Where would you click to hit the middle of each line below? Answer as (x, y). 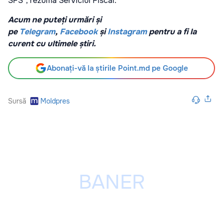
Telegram (37, 32)
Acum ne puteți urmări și (55, 20)
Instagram (127, 32)
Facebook (79, 32)
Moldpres (55, 101)
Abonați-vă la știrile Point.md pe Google (117, 68)
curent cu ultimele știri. (52, 44)
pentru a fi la (172, 32)
